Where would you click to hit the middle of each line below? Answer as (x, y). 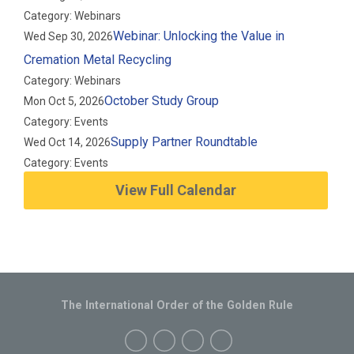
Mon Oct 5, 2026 (64, 101)
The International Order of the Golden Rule (177, 305)
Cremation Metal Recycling (98, 60)
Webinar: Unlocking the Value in (199, 36)
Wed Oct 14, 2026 (68, 142)
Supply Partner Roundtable (185, 142)
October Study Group (162, 101)
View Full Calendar (176, 190)
